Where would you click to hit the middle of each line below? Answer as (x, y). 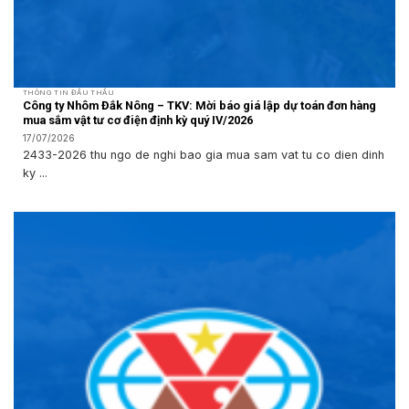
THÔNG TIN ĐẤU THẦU (68, 92)
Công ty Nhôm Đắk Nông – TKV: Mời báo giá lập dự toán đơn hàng (199, 106)
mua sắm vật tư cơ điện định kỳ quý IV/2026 (138, 121)
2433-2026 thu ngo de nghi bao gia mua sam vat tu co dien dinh (204, 155)
